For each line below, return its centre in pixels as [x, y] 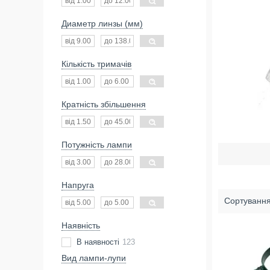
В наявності [98, 242]
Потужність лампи [97, 145]
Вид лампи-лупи [94, 258]
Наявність [81, 225]
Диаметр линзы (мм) [102, 24]
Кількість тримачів [96, 64]
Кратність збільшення [104, 104]
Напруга [78, 185]
